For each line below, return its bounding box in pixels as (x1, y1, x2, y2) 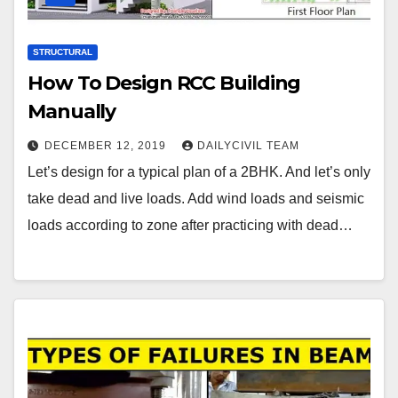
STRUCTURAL (33, 47, 92, 58)
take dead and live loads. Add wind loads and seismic (28, 191, 364, 207)
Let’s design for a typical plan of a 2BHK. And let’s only (28, 164, 370, 180)
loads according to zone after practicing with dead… (28, 218, 353, 234)
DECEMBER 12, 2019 (44, 139, 170, 153)
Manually (28, 99, 116, 124)
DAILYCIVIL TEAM (197, 139, 299, 153)
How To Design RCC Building (28, 71, 301, 96)
